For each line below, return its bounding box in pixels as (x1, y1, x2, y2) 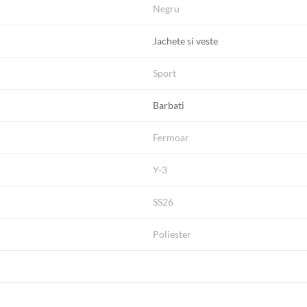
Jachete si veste (153, 35, 219, 47)
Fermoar (153, 132, 190, 144)
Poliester (153, 228, 192, 241)
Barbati (153, 99, 185, 112)
